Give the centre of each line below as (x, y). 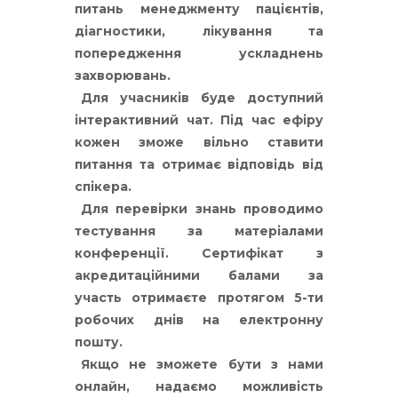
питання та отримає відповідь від (199, 164)
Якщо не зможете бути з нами (199, 364)
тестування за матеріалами (199, 231)
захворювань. (123, 76)
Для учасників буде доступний (199, 98)
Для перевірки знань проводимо (199, 209)
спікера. (103, 187)
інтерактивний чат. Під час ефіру (199, 120)
